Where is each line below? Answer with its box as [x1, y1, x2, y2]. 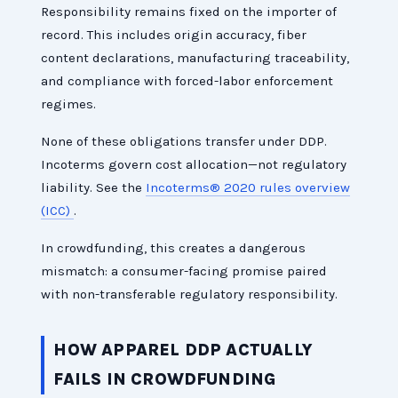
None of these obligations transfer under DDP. [41, 133, 328, 150]
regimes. [41, 96, 97, 113]
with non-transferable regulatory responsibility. [41, 286, 338, 303]
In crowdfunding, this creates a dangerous [41, 240, 306, 257]
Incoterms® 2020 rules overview [146, 179, 351, 196]
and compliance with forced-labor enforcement [41, 73, 334, 90]
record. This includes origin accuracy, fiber [41, 27, 307, 44]
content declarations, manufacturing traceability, [41, 50, 350, 67]
